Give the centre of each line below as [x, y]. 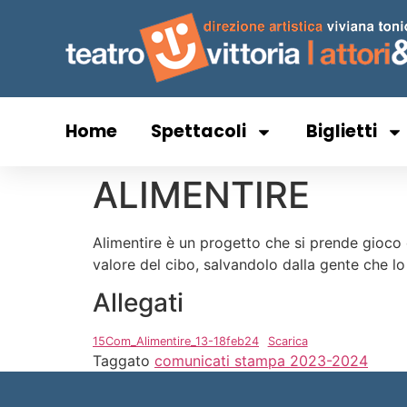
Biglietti [342, 131]
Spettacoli [199, 131]
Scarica [288, 342]
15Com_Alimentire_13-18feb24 [176, 342]
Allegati [138, 303]
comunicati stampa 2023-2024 [261, 361]
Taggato [124, 361]
